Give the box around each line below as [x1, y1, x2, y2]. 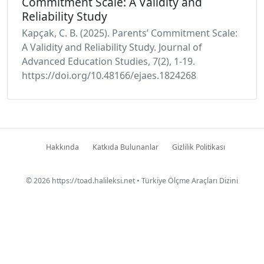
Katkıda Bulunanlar [93, 142, 159, 152]
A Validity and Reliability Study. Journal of [22, 41, 202, 54]
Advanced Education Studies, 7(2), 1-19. [22, 55, 195, 68]
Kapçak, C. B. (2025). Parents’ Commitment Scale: [22, 27, 237, 39]
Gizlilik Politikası [172, 142, 225, 152]
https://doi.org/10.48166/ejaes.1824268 [22, 69, 196, 82]
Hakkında [46, 142, 79, 152]
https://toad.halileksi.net [52, 176, 135, 186]
